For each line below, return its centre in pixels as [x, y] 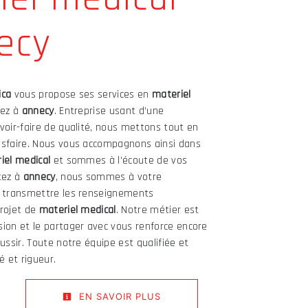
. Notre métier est [157, 210]
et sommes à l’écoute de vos [119, 161]
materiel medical [77, 210]
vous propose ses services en [81, 95]
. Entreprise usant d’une [109, 111]
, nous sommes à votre [109, 177]
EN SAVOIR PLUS [118, 296]
